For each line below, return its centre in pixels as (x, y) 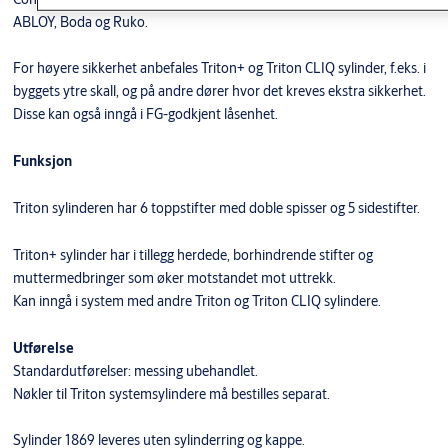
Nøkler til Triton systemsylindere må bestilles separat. (171, 393)
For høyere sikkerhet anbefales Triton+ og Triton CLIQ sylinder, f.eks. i (219, 67)
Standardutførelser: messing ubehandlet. (135, 370)
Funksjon (42, 160)
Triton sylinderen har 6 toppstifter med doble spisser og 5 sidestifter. (216, 207)
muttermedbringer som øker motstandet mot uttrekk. (174, 277)
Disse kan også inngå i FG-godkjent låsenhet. (145, 113)
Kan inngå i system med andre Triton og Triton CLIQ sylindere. (196, 300)
